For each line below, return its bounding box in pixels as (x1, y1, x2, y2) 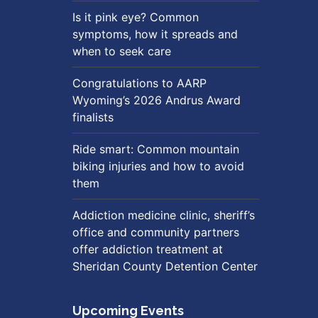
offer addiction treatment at (72, 242, 223, 256)
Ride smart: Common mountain (72, 142, 239, 156)
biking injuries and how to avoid (72, 159, 244, 173)
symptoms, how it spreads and (72, 27, 238, 41)
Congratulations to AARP (72, 76, 207, 90)
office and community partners (72, 225, 239, 239)
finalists (72, 110, 114, 124)
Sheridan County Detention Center (72, 259, 258, 273)
